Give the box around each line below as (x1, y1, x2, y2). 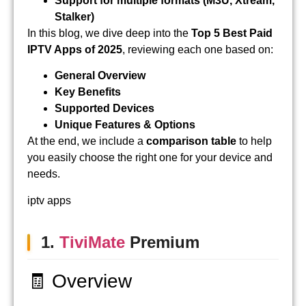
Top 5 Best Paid (191, 27, 273, 39)
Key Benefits (55, 86, 121, 98)
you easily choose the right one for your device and (27, 152, 273, 164)
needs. (27, 168, 60, 180)
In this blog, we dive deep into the (27, 27, 191, 39)
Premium (130, 232, 199, 251)
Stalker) (55, 10, 94, 23)
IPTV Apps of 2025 (27, 43, 122, 55)
